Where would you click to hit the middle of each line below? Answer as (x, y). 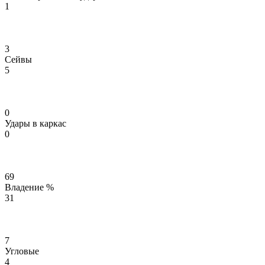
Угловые (22, 251)
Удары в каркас (35, 123)
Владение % (29, 187)
